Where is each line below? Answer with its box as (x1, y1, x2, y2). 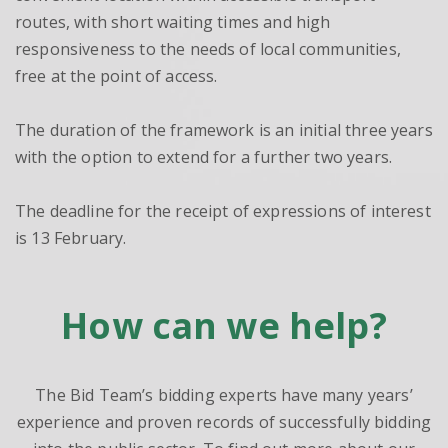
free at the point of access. (15, 65, 218, 87)
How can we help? (61, 301, 387, 350)
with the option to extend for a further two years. (15, 146, 393, 168)
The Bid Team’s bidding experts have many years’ (35, 384, 413, 406)
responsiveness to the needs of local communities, (15, 38, 401, 60)
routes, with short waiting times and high (15, 11, 331, 33)
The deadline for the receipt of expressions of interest (15, 200, 431, 222)
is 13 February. (15, 227, 127, 249)
